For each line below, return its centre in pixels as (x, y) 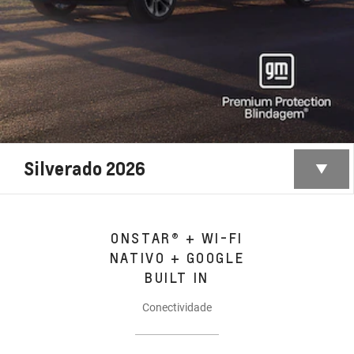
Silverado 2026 (84, 169)
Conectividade (177, 307)
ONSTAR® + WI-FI (177, 237)
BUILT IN (177, 277)
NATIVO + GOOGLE (177, 257)
